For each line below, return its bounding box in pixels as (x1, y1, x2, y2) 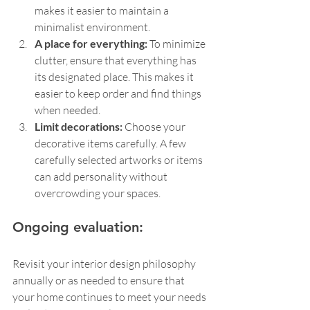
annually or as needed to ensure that (12, 273, 187, 288)
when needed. (35, 103, 100, 118)
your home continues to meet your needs (12, 290, 208, 304)
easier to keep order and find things (35, 86, 203, 101)
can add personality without (35, 170, 170, 184)
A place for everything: (35, 37, 147, 51)
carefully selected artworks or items (35, 153, 205, 167)
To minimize (147, 37, 208, 51)
